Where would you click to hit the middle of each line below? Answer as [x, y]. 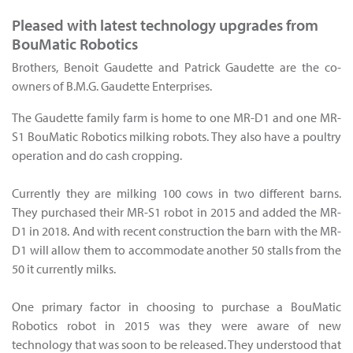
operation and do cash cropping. [97, 156]
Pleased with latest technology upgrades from [165, 25]
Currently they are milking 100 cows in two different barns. [176, 193]
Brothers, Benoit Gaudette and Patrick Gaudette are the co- [176, 67]
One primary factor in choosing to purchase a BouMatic [176, 307]
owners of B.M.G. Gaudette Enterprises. [112, 86]
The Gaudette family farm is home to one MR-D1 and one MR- [176, 118]
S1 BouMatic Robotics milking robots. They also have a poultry [176, 137]
